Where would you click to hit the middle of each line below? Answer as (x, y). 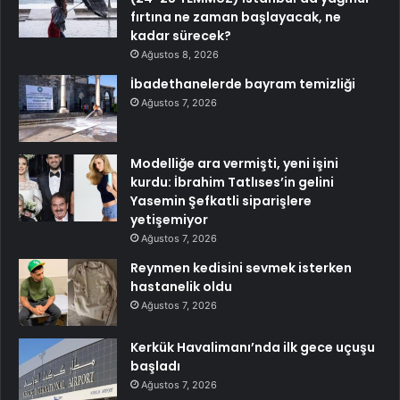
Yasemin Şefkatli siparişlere (221, 201)
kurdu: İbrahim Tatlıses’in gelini (232, 183)
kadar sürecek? (181, 36)
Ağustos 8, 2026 (180, 55)
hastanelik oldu (181, 287)
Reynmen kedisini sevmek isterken (241, 268)
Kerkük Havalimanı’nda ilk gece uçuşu (253, 348)
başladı (155, 367)
